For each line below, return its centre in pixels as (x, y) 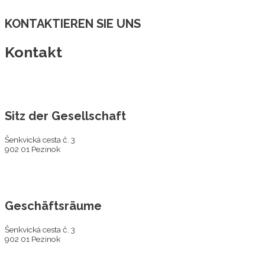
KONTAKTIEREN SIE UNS (73, 24)
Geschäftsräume (53, 206)
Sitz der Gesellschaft (65, 116)
